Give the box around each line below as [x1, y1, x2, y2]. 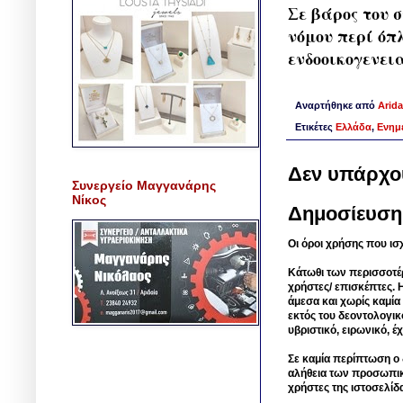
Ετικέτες [295, 121, 336, 133]
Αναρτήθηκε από [295, 99, 378, 111]
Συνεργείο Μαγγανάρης [72, 177, 216, 193]
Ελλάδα [336, 121, 372, 133]
